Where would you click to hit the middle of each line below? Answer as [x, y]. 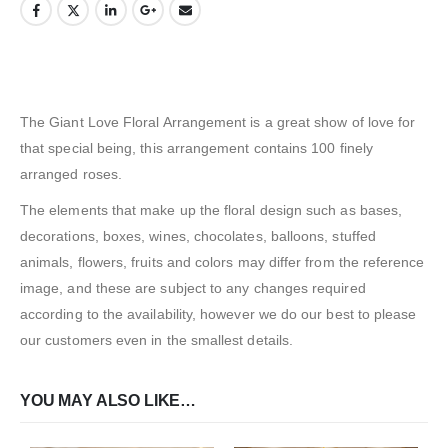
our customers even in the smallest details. [157, 339]
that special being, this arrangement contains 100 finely [196, 147]
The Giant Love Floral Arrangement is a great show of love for [218, 121]
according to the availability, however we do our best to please [218, 313]
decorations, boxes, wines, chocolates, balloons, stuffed [198, 235]
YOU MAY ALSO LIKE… [108, 401]
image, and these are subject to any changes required [193, 287]
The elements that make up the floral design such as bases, [211, 209]
